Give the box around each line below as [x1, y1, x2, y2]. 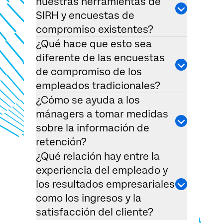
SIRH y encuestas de [36, 9, 134, 22]
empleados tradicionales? [36, 80, 160, 92]
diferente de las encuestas [36, 52, 165, 64]
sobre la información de [36, 122, 149, 134]
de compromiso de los [36, 66, 142, 78]
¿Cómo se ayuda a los [36, 94, 140, 107]
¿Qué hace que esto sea [36, 38, 152, 50]
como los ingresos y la [36, 192, 141, 205]
